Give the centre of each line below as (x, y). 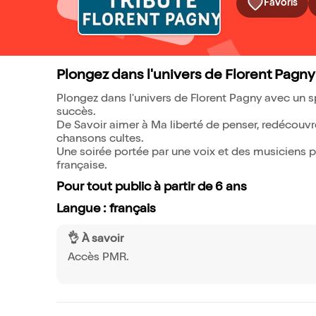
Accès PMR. (98, 258)
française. (82, 166)
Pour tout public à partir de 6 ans (152, 188)
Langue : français (106, 209)
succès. (76, 113)
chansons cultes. (100, 140)
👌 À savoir (96, 240)
